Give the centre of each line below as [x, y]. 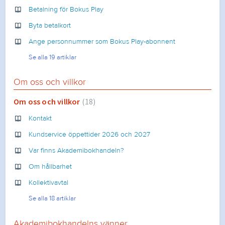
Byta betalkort [50, 25]
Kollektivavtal [48, 183]
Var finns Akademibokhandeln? [76, 151]
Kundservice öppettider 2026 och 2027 [89, 135]
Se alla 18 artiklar [52, 198]
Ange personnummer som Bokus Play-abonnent [102, 41]
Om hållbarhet [50, 167]
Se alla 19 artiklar [52, 57]
